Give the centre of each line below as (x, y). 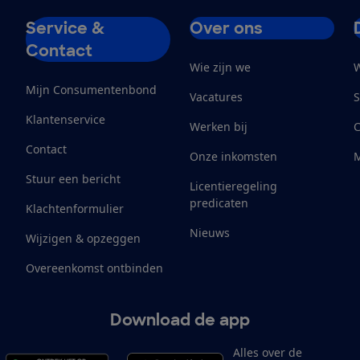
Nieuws (210, 232)
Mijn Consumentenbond (91, 89)
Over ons (226, 28)
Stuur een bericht (73, 178)
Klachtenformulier (75, 208)
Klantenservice (65, 119)
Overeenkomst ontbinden (94, 268)
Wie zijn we (220, 67)
